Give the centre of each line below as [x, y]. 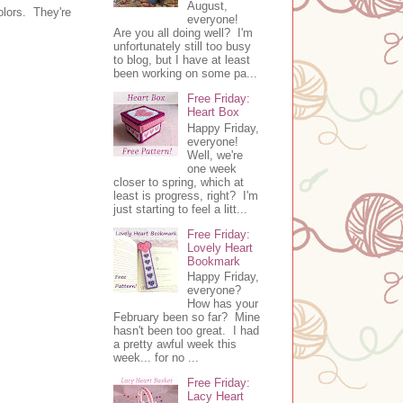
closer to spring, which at [179, 182]
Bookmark [214, 261]
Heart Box [214, 112]
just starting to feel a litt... [180, 209]
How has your [223, 304]
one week [212, 168]
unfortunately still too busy [182, 47]
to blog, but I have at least [182, 60]
